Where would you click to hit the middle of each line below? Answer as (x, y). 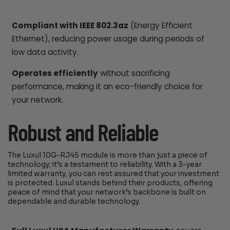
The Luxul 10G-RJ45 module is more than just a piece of (108, 155)
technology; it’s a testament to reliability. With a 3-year (105, 164)
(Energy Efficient (160, 25)
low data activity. (45, 52)
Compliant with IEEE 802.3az (70, 25)
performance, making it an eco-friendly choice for (107, 87)
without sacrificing (134, 73)
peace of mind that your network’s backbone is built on (107, 192)
